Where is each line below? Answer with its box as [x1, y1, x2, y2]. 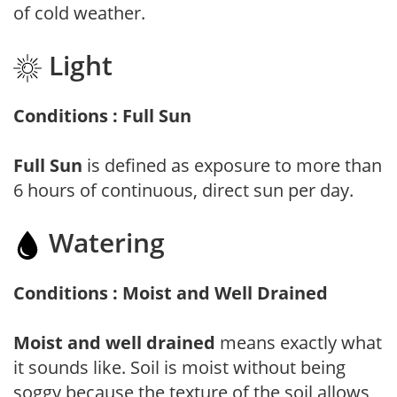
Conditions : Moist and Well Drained [13, 280, 328, 305]
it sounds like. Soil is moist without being [13, 354, 346, 379]
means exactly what [215, 330, 382, 354]
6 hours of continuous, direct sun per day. [13, 177, 354, 202]
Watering [42, 223, 165, 261]
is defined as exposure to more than [82, 152, 382, 177]
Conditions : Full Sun [13, 103, 191, 128]
